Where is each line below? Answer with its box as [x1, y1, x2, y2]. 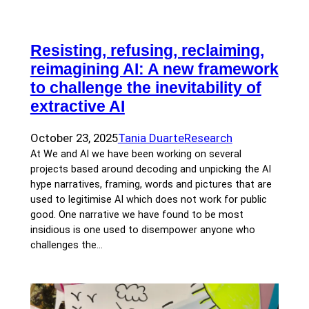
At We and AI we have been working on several [30, 148, 241, 161]
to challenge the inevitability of [30, 79, 261, 97]
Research [183, 131, 232, 146]
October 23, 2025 [30, 131, 118, 146]
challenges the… [30, 239, 103, 252]
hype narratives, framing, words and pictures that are [30, 179, 272, 191]
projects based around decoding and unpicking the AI [30, 163, 271, 176]
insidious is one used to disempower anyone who [30, 224, 255, 237]
